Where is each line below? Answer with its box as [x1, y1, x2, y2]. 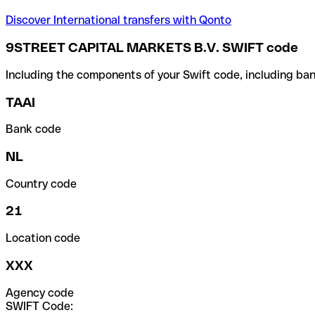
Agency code [6, 285, 74, 300]
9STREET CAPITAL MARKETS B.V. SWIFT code [6, 40, 298, 56]
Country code [6, 176, 77, 191]
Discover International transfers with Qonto [6, 13, 231, 27]
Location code [6, 231, 80, 245]
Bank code [6, 122, 61, 136]
